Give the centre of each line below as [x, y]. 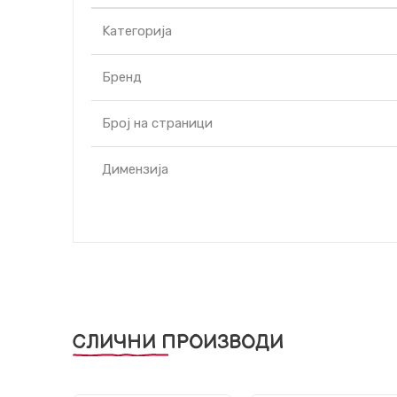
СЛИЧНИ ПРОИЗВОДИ [178, 343]
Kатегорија [137, 31]
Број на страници [157, 123]
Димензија [135, 169]
